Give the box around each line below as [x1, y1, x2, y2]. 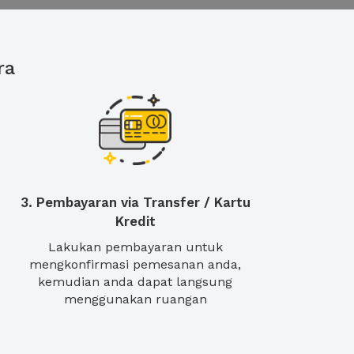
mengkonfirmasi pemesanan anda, [29, 257, 241, 272]
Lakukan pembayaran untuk [47, 239, 223, 254]
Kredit [115, 213, 156, 229]
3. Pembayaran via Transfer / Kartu [20, 194, 250, 210]
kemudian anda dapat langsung [38, 274, 232, 289]
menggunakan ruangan [63, 292, 207, 307]
